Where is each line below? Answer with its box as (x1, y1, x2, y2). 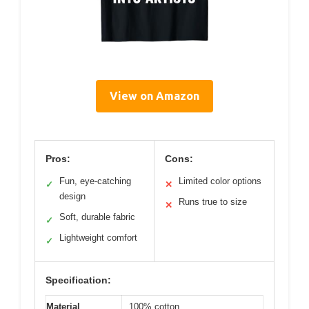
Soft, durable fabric (59, 211, 135, 222)
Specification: (46, 274, 111, 286)
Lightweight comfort (59, 232, 137, 243)
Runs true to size (179, 196, 247, 207)
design (59, 190, 86, 201)
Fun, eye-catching (59, 175, 131, 186)
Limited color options (179, 175, 261, 186)
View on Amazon (110, 89, 199, 102)
